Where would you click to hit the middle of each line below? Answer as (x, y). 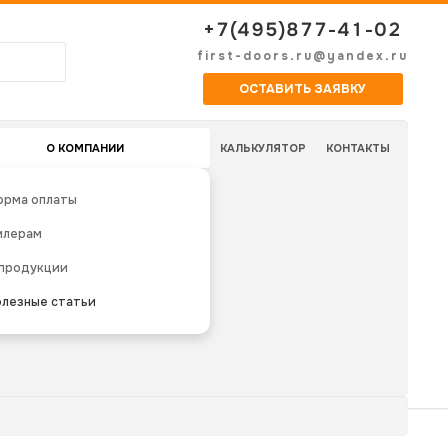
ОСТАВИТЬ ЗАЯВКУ (302, 89)
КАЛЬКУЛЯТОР (263, 148)
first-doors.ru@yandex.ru (302, 56)
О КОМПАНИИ (85, 148)
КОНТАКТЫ (358, 148)
